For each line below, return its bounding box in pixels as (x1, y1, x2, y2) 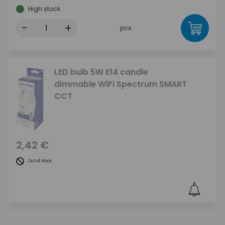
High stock (28, 5, 60, 14)
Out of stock (28, 158, 52, 164)
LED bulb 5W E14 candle (54, 66, 148, 78)
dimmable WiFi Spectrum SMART (54, 78, 187, 90)
